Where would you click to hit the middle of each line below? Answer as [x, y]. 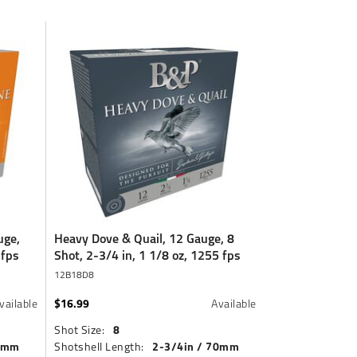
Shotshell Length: [99, 346]
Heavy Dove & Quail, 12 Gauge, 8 [145, 238]
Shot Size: [80, 330]
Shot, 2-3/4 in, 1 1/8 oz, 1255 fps [148, 255]
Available [234, 303]
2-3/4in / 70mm [196, 346]
